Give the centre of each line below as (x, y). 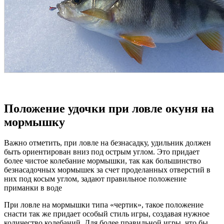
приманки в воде (33, 188)
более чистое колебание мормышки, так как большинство (102, 161)
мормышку (34, 122)
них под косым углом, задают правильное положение (95, 179)
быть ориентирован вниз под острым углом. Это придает (102, 152)
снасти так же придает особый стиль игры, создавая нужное (107, 214)
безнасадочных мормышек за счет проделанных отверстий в (107, 170)
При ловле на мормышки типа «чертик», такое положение (104, 205)
